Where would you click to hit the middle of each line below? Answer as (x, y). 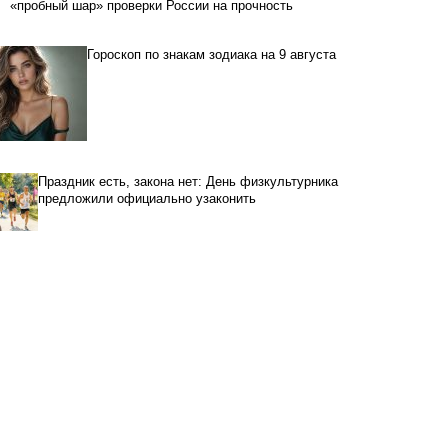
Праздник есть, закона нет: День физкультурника (188, 182)
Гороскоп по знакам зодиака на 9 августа (211, 55)
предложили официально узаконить (147, 199)
